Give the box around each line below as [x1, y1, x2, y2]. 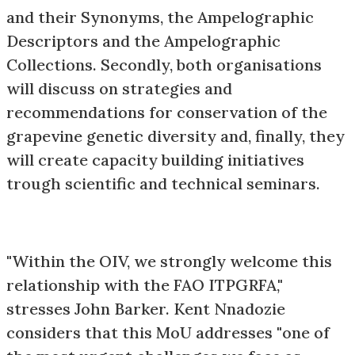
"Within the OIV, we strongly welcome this [6, 251, 332, 272]
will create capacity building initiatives [6, 150, 304, 170]
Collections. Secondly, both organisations [6, 55, 322, 75]
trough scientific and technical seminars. [6, 174, 328, 194]
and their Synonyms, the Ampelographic [6, 7, 314, 28]
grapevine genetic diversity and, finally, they [6, 126, 345, 147]
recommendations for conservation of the [6, 102, 327, 123]
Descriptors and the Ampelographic [6, 31, 281, 52]
